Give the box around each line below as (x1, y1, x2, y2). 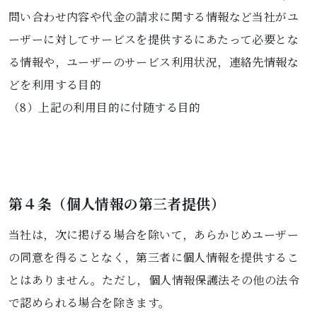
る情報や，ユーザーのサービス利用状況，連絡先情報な (8, 54, 299, 70)
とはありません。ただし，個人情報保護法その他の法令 (8, 272, 299, 288)
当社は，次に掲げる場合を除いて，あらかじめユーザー (8, 226, 299, 243)
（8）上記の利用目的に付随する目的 (8, 99, 201, 115)
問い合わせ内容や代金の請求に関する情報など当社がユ (8, 8, 299, 25)
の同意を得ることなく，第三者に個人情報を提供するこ (8, 249, 299, 265)
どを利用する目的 (8, 76, 102, 93)
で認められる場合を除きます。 (8, 294, 171, 311)
